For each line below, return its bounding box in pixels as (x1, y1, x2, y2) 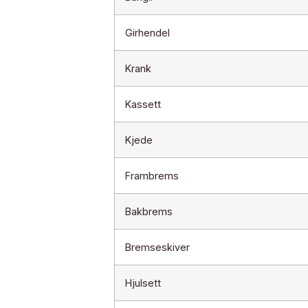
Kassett (124, 98, 161, 110)
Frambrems (124, 169, 179, 181)
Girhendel (124, 26, 170, 38)
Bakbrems (124, 205, 173, 217)
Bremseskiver (124, 241, 190, 253)
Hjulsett (124, 276, 161, 289)
